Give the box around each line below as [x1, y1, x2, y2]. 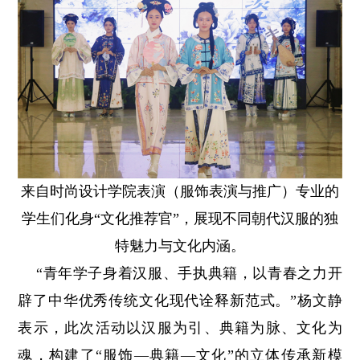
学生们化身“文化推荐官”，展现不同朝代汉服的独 [22, 210, 338, 227]
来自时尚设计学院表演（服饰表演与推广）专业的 [21, 182, 339, 199]
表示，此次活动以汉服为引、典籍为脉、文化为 [18, 319, 342, 336]
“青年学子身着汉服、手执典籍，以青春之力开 [18, 264, 342, 281]
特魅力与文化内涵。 [115, 237, 245, 254]
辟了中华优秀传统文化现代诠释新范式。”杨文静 [18, 292, 342, 309]
